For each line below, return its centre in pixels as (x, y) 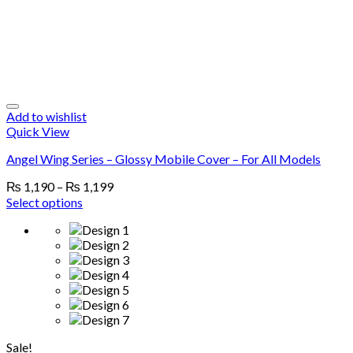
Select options (45, 202)
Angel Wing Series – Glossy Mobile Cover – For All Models (163, 159)
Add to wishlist (46, 116)
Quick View (38, 131)
